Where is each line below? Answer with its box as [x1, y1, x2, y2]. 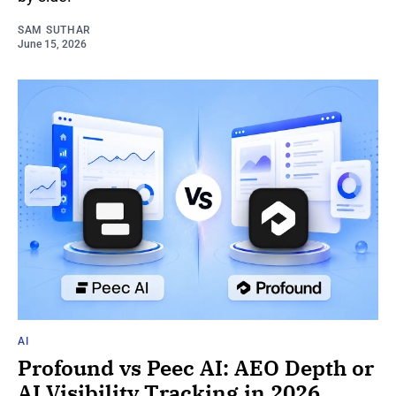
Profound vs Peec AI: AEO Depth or [18, 353, 374, 382]
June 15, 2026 [18, 37, 87, 50]
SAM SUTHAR [18, 23, 91, 36]
